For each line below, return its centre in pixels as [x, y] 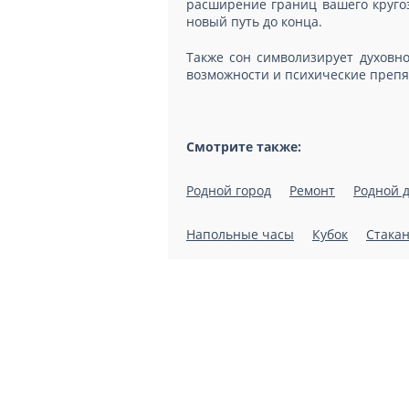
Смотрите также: [244, 147]
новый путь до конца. [254, 21]
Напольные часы [240, 234]
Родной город [229, 190]
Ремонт [312, 190]
